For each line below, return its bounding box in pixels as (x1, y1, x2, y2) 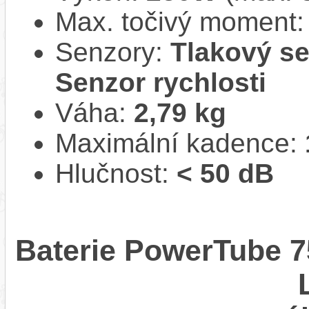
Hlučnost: (55, 158, 177, 188)
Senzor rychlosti (55, 67, 266, 97)
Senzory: (55, 37, 170, 67)
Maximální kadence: (55, 128, 305, 158)
